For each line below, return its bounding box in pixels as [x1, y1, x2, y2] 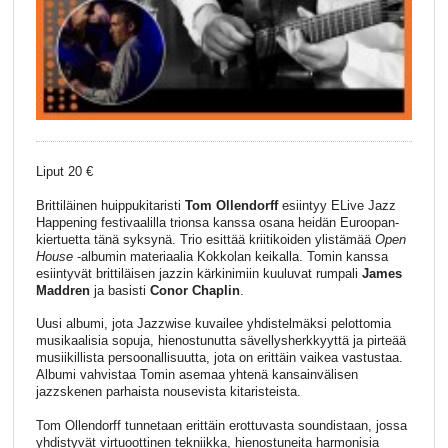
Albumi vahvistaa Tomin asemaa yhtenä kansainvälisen [35, 367, 358, 383]
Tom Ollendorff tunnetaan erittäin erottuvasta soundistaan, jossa [35, 417, 407, 433]
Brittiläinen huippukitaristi [35, 197, 181, 213]
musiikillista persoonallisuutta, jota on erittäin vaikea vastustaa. [35, 350, 403, 366]
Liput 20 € [35, 163, 93, 179]
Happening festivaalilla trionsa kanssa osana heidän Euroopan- [35, 214, 399, 230]
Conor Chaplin [149, 282, 240, 298]
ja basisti [89, 282, 150, 298]
